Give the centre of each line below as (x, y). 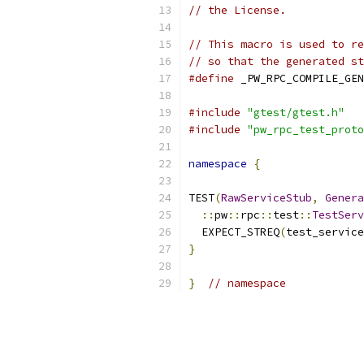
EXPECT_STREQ (234, 232)
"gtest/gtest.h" (296, 113)
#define (211, 78)
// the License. (237, 10)
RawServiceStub (266, 198)
